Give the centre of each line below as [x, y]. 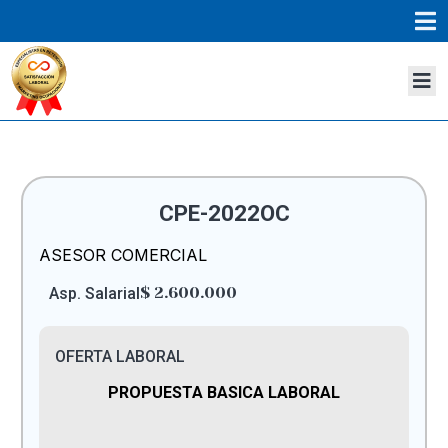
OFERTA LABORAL [119, 357]
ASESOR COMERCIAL [122, 255]
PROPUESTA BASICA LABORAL [224, 393]
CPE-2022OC [224, 213]
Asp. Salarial [94, 294]
